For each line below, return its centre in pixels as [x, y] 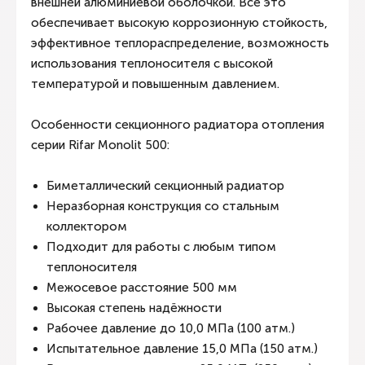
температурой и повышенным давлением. [155, 84]
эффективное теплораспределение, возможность [180, 43]
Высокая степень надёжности [136, 308]
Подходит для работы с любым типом [161, 247]
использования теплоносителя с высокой [152, 64]
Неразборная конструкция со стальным [163, 206]
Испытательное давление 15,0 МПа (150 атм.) [184, 349]
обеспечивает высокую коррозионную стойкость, [179, 23]
